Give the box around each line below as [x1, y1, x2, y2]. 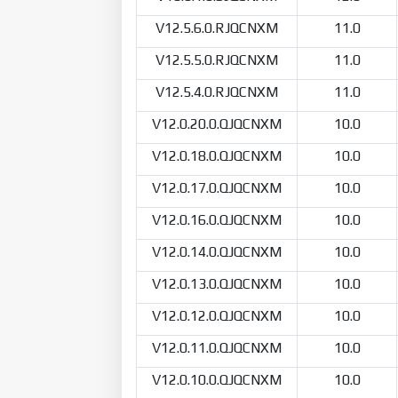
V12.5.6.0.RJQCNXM [155, 19, 278, 36]
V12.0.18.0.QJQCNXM [152, 147, 282, 164]
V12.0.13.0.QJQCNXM [152, 275, 282, 292]
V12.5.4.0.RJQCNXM [155, 83, 278, 100]
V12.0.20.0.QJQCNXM [152, 115, 282, 132]
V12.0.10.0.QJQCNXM [152, 370, 282, 388]
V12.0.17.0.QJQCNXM [152, 179, 282, 196]
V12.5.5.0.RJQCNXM [155, 51, 278, 68]
